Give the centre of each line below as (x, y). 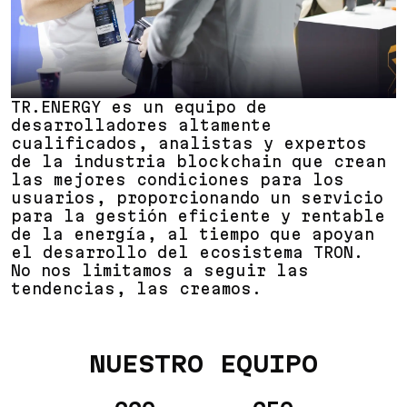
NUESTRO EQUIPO (203, 364)
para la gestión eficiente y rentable (198, 216)
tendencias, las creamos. (136, 289)
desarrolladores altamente (141, 125)
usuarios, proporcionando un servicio (197, 198)
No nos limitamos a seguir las (160, 271)
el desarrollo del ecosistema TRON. (187, 253)
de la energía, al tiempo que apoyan (193, 234)
